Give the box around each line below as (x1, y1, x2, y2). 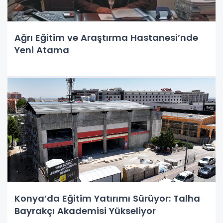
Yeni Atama (14, 44, 69, 57)
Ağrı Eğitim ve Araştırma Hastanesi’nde (14, 31, 198, 44)
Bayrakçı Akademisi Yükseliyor (14, 205, 156, 218)
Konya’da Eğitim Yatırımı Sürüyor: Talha (14, 192, 200, 205)
